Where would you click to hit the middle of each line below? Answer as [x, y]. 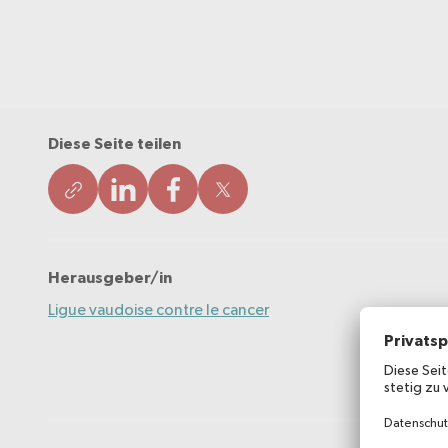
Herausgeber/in [110, 277]
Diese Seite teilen [114, 143]
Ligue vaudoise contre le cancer [158, 309]
